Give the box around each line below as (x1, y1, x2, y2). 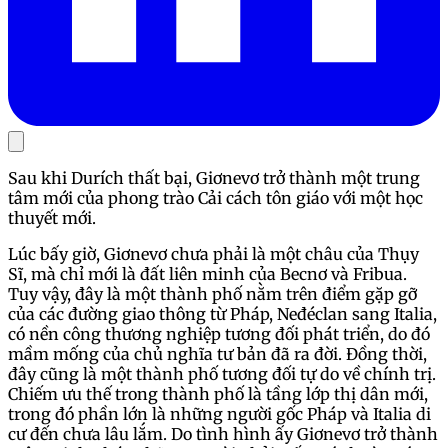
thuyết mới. (8, 207, 100, 228)
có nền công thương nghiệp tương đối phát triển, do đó (8, 323, 430, 344)
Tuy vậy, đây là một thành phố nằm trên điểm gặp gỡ (8, 283, 417, 304)
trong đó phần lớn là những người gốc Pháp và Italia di (8, 403, 431, 424)
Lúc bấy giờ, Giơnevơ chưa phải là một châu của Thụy (8, 243, 419, 264)
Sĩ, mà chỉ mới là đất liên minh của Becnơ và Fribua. (8, 263, 407, 284)
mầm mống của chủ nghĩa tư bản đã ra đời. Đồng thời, (8, 343, 427, 364)
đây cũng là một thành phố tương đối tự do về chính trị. (8, 363, 436, 384)
